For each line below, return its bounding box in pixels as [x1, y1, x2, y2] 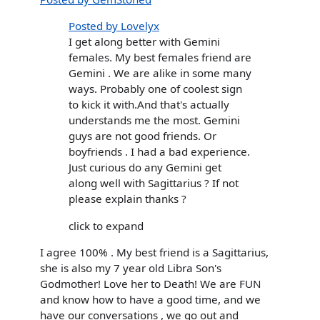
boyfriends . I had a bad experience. [69, 144, 250, 159]
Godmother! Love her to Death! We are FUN [40, 276, 261, 291]
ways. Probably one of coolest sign [69, 81, 242, 96]
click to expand [69, 218, 144, 233]
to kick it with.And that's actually [69, 97, 229, 112]
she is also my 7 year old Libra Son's [40, 260, 221, 275]
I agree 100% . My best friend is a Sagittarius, [40, 244, 269, 259]
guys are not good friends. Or [69, 129, 216, 144]
